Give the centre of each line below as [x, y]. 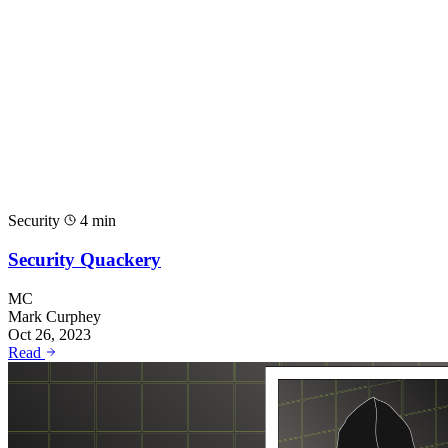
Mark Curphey [54, 316]
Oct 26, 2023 [49, 334]
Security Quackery [84, 259]
